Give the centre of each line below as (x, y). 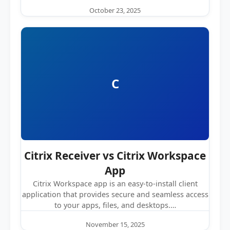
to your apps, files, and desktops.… (115, 205)
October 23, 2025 (115, 10)
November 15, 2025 (115, 224)
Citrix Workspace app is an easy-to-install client (115, 183)
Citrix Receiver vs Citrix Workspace (115, 155)
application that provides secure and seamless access (115, 194)
